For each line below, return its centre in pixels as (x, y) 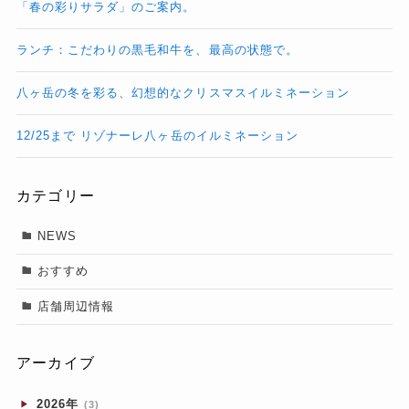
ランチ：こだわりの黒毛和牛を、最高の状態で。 (157, 49)
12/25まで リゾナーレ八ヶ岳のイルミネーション (157, 135)
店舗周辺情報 (75, 306)
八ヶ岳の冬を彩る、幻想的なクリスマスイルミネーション (183, 92)
